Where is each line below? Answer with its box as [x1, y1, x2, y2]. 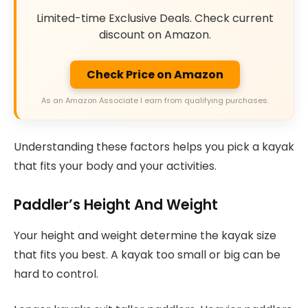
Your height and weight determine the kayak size [14, 227, 276, 243]
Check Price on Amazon [87, 67, 223, 83]
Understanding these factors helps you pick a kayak [14, 138, 294, 155]
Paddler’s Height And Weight [14, 195, 218, 215]
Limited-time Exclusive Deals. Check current [36, 10, 274, 27]
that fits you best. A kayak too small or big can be [14, 246, 280, 263]
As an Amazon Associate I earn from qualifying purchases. [41, 95, 269, 107]
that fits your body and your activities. [14, 157, 217, 174]
